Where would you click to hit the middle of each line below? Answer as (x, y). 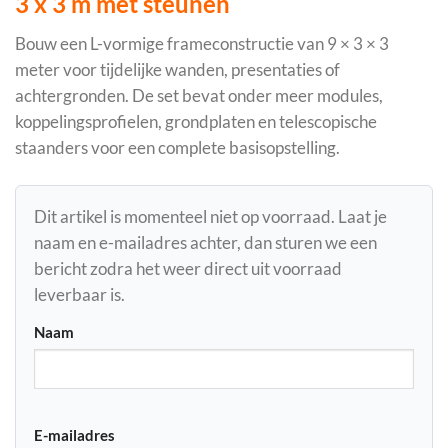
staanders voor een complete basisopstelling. (177, 148)
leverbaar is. (79, 295)
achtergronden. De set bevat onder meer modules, (199, 96)
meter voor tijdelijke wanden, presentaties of (177, 70)
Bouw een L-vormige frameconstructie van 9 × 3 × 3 (202, 44)
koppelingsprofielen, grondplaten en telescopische (196, 122)
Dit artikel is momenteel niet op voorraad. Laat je (210, 217)
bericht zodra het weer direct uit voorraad (188, 269)
